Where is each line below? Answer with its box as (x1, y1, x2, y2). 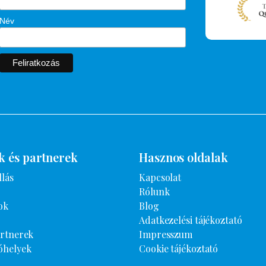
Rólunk (139, 185, 170, 198)
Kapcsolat (139, 170, 182, 183)
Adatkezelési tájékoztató (139, 213, 242, 226)
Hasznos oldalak (139, 148, 228, 165)
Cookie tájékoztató (139, 242, 218, 255)
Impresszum (139, 227, 192, 240)
